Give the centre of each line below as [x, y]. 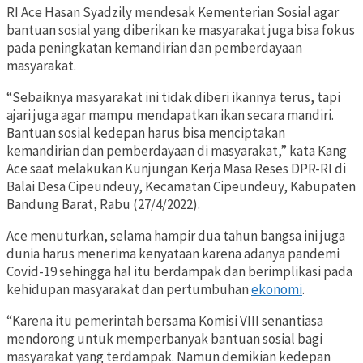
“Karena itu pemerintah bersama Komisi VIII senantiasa [165, 321]
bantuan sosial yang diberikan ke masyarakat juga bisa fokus [181, 30]
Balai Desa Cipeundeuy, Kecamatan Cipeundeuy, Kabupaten [181, 187]
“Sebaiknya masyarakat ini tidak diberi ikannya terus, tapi [173, 98]
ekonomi [277, 290]
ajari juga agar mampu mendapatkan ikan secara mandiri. [170, 115]
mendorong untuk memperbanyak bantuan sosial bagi [164, 339]
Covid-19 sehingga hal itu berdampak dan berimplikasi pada [179, 272]
